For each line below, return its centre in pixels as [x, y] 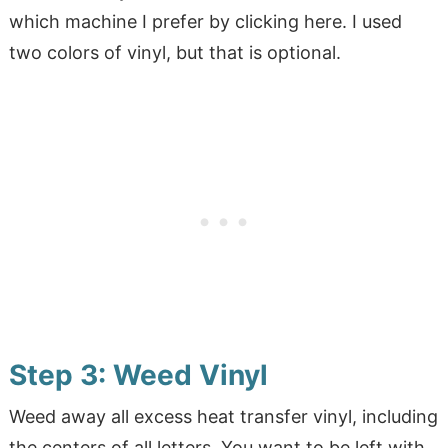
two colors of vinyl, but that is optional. [174, 53]
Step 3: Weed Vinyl [138, 375]
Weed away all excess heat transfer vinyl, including [223, 417]
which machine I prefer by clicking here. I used [205, 22]
